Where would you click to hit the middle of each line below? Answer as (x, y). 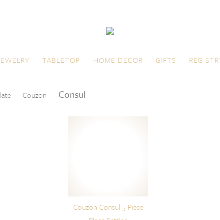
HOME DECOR (118, 60)
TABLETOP (61, 60)
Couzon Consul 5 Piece (108, 207)
